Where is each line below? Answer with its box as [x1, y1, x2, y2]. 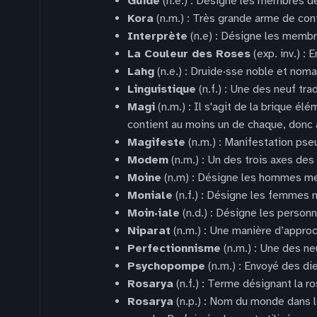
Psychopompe [127, 259, 205, 273]
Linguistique [127, 82, 196, 96]
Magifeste [127, 135, 185, 149]
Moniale [127, 188, 173, 202]
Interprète [127, 29, 188, 43]
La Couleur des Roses [127, 47, 250, 61]
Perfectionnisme [127, 241, 221, 255]
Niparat [127, 224, 171, 238]
